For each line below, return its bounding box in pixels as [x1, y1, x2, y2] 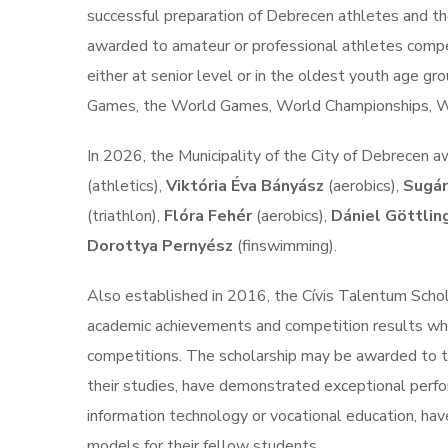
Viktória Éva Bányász [166, 175, 324, 197]
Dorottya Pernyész [87, 235, 233, 257]
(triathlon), [87, 205, 164, 227]
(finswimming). [233, 235, 337, 257]
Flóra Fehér [164, 205, 252, 227]
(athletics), [87, 175, 166, 197]
